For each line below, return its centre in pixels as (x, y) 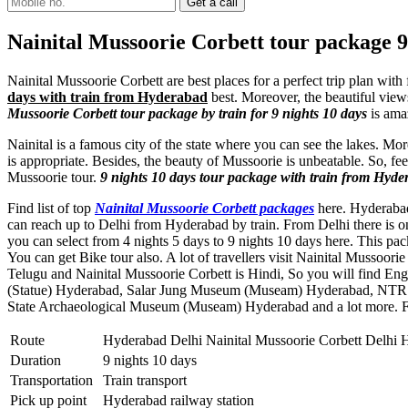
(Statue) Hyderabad (63, 290)
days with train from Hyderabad (107, 97)
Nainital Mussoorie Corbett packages (204, 208)
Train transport (145, 380)
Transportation (51, 380)
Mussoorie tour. (54, 177)
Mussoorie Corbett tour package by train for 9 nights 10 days (187, 113)
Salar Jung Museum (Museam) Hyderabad (248, 290)
